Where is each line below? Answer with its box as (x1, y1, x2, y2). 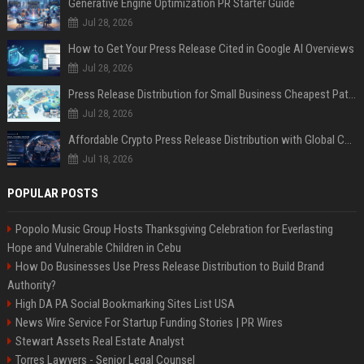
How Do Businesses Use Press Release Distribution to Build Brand (15, 259, 324, 274)
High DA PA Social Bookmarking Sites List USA (15, 297, 235, 311)
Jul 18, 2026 (81, 153, 132, 165)
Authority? (6, 278, 56, 292)
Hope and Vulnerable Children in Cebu (6, 240, 181, 255)
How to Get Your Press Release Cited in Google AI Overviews (67, 41, 354, 56)
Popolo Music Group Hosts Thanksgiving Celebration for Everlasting (15, 222, 333, 236)
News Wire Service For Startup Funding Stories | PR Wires (15, 315, 283, 330)
